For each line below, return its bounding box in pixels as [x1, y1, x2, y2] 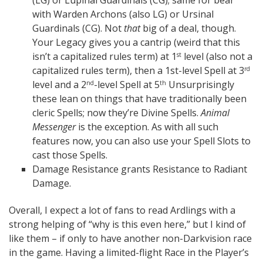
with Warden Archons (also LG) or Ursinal [32, 8, 214, 21]
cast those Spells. [32, 149, 107, 161]
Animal [201, 106, 230, 119]
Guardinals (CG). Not [32, 22, 124, 35]
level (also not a [181, 50, 252, 63]
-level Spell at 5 [94, 78, 160, 91]
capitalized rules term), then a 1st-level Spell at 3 [32, 64, 244, 77]
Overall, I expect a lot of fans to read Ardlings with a [9, 204, 235, 217]
